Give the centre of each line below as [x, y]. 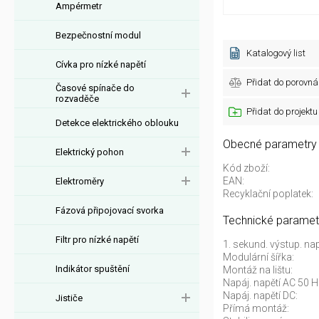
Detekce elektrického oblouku [117, 122]
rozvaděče [77, 99]
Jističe [69, 298]
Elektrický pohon [90, 152]
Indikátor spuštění [93, 268]
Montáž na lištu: [258, 270]
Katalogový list [276, 53]
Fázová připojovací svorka [110, 210]
